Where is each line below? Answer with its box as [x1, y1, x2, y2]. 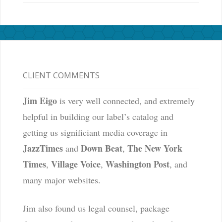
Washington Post [105, 158, 169, 171]
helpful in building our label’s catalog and [22, 111, 173, 123]
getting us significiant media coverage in [22, 126, 167, 139]
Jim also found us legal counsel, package [22, 202, 169, 215]
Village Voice [51, 158, 101, 171]
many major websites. [22, 174, 101, 186]
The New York [127, 142, 182, 155]
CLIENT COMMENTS [22, 70, 100, 81]
